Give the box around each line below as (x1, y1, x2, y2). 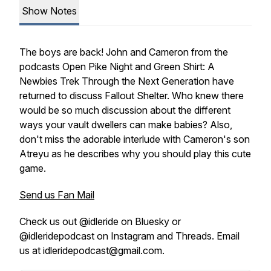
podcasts (19, 60, 62, 73)
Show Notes (22, 5, 77, 17)
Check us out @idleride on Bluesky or (19, 215, 181, 227)
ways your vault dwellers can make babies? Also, (19, 119, 232, 131)
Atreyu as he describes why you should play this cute (19, 148, 251, 160)
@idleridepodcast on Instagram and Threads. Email (19, 230, 240, 242)
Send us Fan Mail (19, 189, 94, 201)
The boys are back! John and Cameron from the (19, 46, 228, 58)
